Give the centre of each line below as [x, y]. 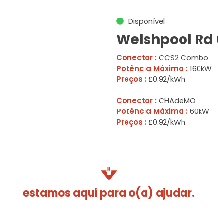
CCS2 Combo [182, 58]
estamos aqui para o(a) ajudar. [109, 193]
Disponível [146, 21]
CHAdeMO [176, 100]
